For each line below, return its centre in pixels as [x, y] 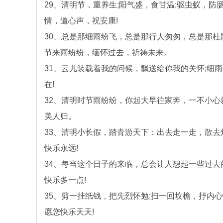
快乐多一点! [65, 180]
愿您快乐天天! [69, 212]
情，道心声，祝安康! [81, 21]
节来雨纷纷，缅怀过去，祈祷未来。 [108, 53]
